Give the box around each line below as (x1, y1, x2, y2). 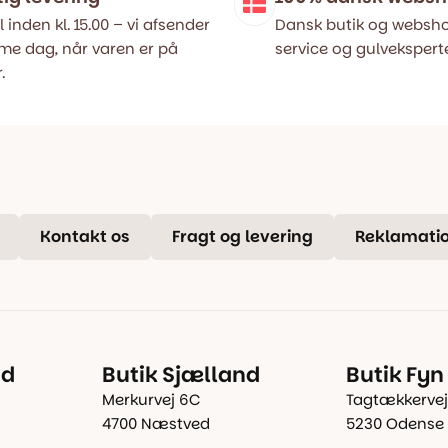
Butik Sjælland (101, 361, 260, 388)
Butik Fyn (346, 361, 445, 388)
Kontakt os (40, 226, 130, 247)
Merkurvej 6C (101, 390, 200, 409)
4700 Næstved (101, 414, 210, 433)
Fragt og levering (172, 226, 313, 247)
